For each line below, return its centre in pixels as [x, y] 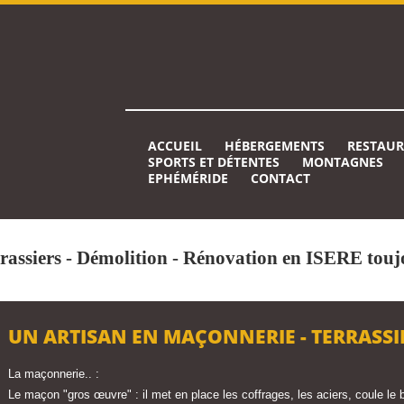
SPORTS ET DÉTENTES [214, 162]
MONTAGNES [343, 162]
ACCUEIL [175, 146]
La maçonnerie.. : [54, 374]
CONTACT [280, 178]
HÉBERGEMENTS [275, 146]
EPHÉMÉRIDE [188, 178]
